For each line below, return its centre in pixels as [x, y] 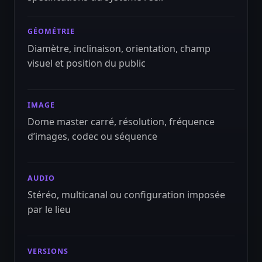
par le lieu [49, 209]
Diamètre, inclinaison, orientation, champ [119, 48]
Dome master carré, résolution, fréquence [121, 121]
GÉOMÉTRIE [51, 32]
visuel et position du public [87, 63]
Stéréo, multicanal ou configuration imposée [127, 194]
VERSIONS [48, 251]
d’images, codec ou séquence [93, 136]
